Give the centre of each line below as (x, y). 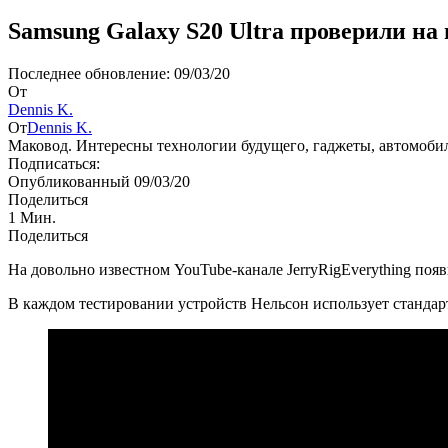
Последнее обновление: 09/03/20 (119, 73)
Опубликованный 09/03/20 (99, 181)
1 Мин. (32, 217)
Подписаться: (54, 163)
